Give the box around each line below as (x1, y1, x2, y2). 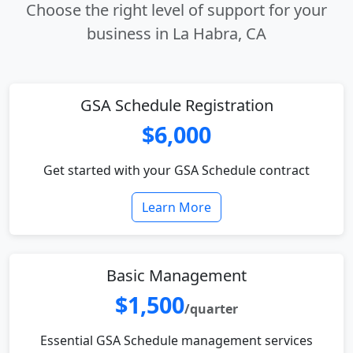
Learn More (142, 199, 211, 216)
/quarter (184, 300, 238, 318)
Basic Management (106, 265, 247, 286)
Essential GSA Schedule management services (40, 332, 313, 349)
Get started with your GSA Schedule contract (43, 162, 310, 179)
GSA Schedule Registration (80, 95, 273, 116)
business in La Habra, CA (87, 23, 266, 44)
